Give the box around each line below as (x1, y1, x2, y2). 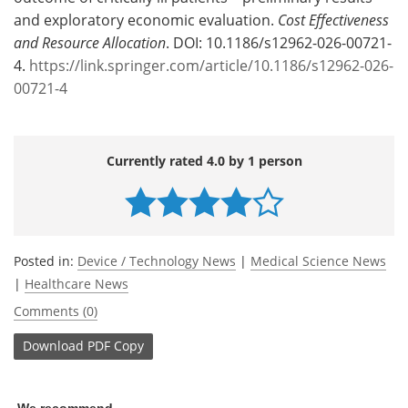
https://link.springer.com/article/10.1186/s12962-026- (29, 55, 393, 75)
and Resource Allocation (14, 32, 166, 52)
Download (23, 337, 84, 355)
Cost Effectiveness (278, 9, 389, 29)
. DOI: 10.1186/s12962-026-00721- (166, 32, 392, 52)
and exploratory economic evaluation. (14, 9, 278, 29)
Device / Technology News (77, 251, 236, 270)
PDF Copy (87, 337, 144, 355)
